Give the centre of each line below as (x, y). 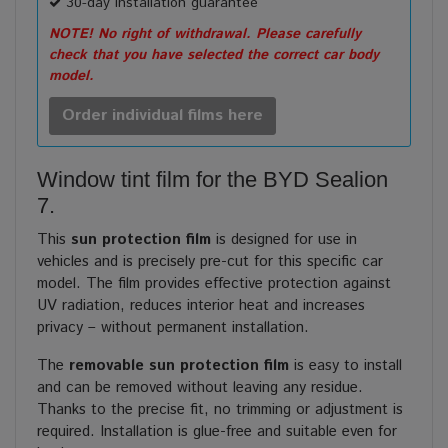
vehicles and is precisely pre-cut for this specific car (210, 262)
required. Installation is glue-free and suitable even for (217, 432)
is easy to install (345, 366)
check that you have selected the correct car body (214, 55)
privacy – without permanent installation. (173, 328)
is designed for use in (284, 240)
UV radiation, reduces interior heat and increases (201, 306)
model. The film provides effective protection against (214, 284)
